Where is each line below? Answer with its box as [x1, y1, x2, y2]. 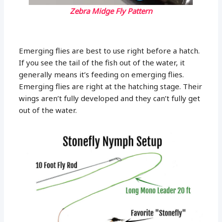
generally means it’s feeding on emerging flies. [19, 69, 184, 79]
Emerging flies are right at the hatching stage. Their [19, 81, 203, 91]
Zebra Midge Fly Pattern [70, 5, 152, 16]
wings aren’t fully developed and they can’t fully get [19, 93, 201, 103]
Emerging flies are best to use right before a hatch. [19, 45, 200, 55]
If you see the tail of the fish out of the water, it [19, 57, 185, 67]
